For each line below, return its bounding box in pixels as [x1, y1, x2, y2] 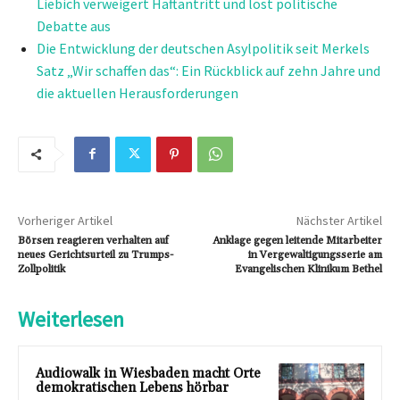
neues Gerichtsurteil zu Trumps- [18, 247, 173, 262]
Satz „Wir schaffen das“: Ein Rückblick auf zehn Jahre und [37, 61, 380, 79]
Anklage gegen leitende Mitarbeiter [212, 233, 382, 247]
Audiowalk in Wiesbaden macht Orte [36, 364, 261, 382]
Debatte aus [37, 16, 111, 35]
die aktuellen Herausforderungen [37, 83, 238, 102]
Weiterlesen [18, 304, 124, 333]
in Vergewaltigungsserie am [247, 247, 382, 262]
